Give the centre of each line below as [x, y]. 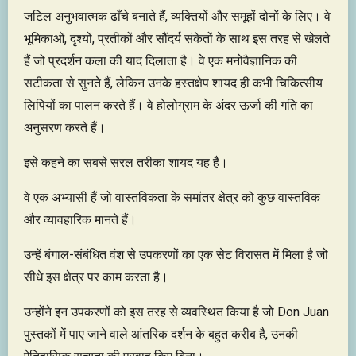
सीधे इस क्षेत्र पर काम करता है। [96, 277]
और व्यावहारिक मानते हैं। [80, 219]
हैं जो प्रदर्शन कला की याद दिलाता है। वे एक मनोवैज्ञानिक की [161, 60]
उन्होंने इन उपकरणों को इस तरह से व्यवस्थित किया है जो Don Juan [176, 311]
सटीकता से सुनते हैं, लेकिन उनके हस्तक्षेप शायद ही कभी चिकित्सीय [173, 83]
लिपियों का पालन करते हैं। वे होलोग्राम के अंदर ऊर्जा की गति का [168, 105]
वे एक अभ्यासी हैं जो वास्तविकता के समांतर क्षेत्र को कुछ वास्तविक [172, 197]
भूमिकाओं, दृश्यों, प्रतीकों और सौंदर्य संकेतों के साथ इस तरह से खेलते [177, 38]
